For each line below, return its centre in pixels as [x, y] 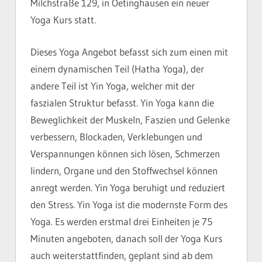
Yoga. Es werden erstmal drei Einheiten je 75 [121, 221]
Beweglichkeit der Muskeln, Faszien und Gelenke [130, 119]
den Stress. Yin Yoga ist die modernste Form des [129, 204]
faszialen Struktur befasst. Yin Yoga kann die [122, 102]
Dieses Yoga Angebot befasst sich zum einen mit [129, 51]
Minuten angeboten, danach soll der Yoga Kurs [126, 238]
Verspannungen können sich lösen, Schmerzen [125, 153]
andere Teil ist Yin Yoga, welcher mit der [113, 85]
